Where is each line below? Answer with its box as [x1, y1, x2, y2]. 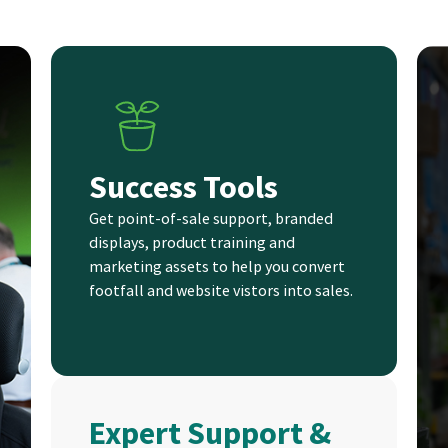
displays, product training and [89, 232, 296, 253]
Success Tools [89, 167, 279, 208]
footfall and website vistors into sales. [89, 280, 354, 301]
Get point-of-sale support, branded [89, 208, 334, 229]
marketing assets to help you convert [89, 256, 346, 277]
